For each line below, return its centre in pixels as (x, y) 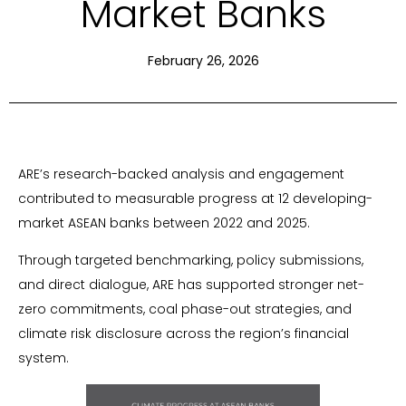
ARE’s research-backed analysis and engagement (181, 174)
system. (43, 358)
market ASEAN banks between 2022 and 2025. (164, 222)
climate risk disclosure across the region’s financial (184, 334)
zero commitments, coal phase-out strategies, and (185, 309)
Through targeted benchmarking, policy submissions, (191, 261)
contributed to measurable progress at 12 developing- (195, 198)
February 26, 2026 (203, 60)
